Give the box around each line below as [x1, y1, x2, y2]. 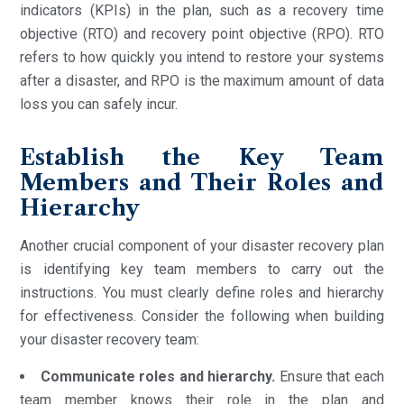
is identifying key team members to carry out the [20, 260, 384, 278]
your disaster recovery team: [20, 330, 200, 348]
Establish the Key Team [20, 143, 384, 170]
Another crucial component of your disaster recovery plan [20, 236, 384, 254]
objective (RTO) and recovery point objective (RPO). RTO [20, 24, 384, 42]
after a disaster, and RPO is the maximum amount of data [20, 71, 384, 89]
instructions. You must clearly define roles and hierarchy [20, 283, 384, 301]
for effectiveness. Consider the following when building [20, 307, 384, 325]
